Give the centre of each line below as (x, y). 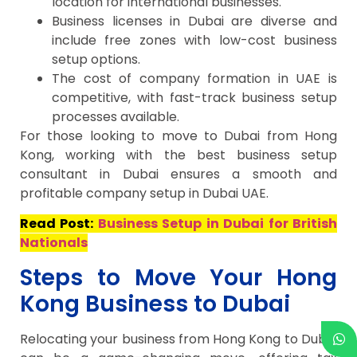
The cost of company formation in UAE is (194, 78)
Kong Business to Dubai (155, 304)
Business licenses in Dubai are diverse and (194, 21)
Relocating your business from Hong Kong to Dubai (178, 339)
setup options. (96, 59)
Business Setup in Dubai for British (218, 224)
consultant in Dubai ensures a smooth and (178, 174)
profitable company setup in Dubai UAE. (144, 193)
